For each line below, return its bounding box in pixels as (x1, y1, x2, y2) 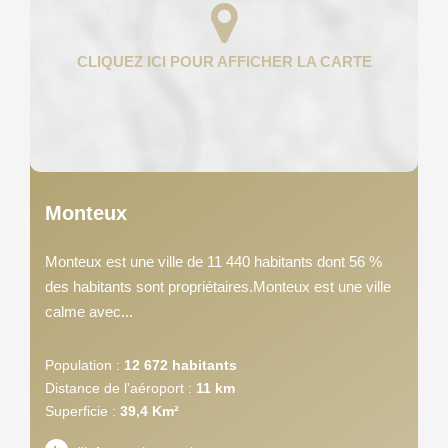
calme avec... (45, 302, 133, 320)
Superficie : (45, 402, 116, 419)
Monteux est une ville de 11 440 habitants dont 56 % (45, 252, 382, 270)
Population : (45, 356, 120, 373)
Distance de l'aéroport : (45, 379, 192, 396)
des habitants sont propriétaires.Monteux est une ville (45, 277, 391, 295)
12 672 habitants (124, 356, 237, 373)
